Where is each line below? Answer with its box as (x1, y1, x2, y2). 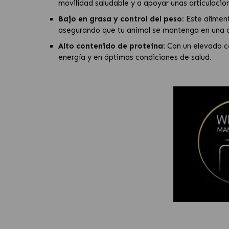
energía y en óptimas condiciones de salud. (58, 52, 212, 62)
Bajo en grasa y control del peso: (58, 14, 184, 24)
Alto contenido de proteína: (58, 41, 165, 51)
